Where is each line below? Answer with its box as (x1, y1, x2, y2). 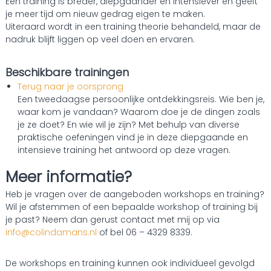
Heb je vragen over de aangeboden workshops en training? (5, 188, 264, 200)
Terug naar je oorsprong (17, 80, 123, 93)
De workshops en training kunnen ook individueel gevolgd (5, 257, 255, 269)
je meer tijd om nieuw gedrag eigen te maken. (5, 8, 205, 20)
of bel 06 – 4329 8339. (96, 226, 192, 238)
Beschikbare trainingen (5, 65, 129, 80)
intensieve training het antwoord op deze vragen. (17, 144, 230, 156)
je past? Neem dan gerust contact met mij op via (5, 214, 220, 226)
